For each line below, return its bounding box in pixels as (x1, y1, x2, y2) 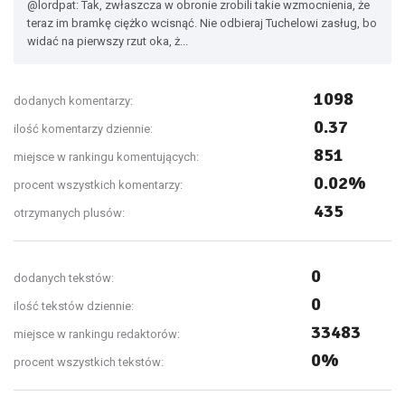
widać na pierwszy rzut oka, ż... (27, 34, 188, 48)
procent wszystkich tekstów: (14, 355, 164, 369)
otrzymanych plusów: (14, 206, 125, 220)
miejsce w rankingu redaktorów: (14, 327, 180, 341)
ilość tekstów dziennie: (14, 299, 134, 313)
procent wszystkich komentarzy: (14, 178, 183, 192)
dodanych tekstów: (14, 271, 114, 285)
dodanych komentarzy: (14, 94, 133, 108)
